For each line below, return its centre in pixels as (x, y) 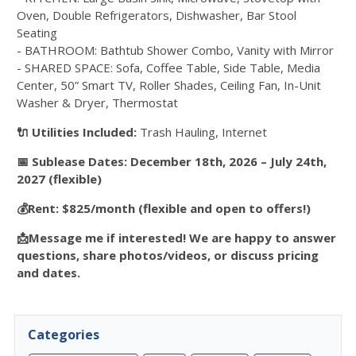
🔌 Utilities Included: (77, 132)
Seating (37, 33)
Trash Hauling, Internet (202, 132)
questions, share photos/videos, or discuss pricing (168, 255)
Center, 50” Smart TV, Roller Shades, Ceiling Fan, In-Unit (169, 85)
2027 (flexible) (59, 179)
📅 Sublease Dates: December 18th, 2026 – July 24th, (172, 161)
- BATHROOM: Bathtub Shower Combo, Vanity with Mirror (175, 50)
